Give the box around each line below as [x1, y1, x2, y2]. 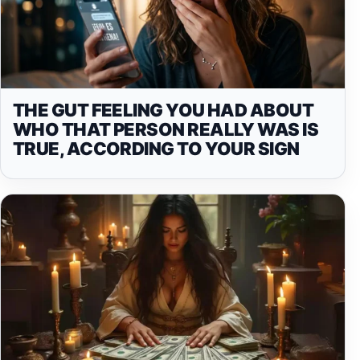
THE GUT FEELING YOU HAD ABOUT [13, 99, 314, 121]
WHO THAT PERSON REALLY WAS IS [13, 118, 319, 140]
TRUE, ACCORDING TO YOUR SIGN [13, 137, 300, 159]
